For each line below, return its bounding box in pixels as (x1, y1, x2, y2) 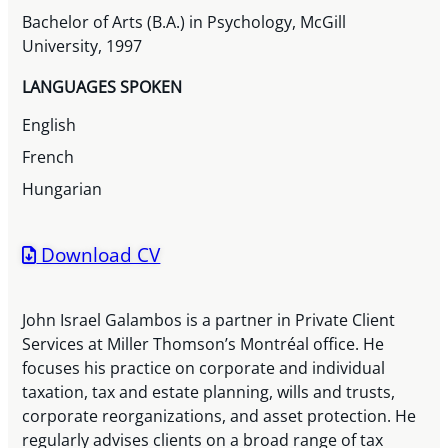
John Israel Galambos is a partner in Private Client (22, 309, 396, 332)
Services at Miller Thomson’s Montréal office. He (22, 333, 385, 356)
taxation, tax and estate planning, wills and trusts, (22, 381, 396, 404)
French (22, 146, 75, 169)
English (22, 114, 77, 137)
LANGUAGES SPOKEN (22, 76, 183, 99)
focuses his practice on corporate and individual (22, 357, 386, 380)
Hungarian (22, 178, 103, 201)
